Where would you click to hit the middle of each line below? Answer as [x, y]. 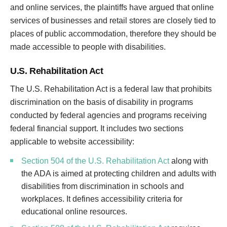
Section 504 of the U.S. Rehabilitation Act [95, 161]
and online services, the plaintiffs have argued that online [112, 7]
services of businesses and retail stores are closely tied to [113, 21]
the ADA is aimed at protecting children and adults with [119, 174]
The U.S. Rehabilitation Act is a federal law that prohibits [111, 89]
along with [189, 161]
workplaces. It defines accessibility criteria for [102, 199]
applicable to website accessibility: [72, 142]
